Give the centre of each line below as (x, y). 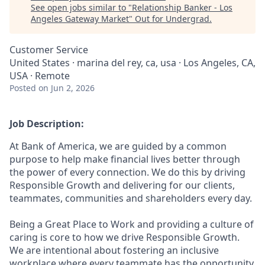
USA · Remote (40, 76)
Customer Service (49, 50)
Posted (23, 88)
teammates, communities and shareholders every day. (131, 198)
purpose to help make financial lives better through (125, 159)
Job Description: (47, 124)
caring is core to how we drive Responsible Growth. (125, 237)
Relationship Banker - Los (182, 7)
